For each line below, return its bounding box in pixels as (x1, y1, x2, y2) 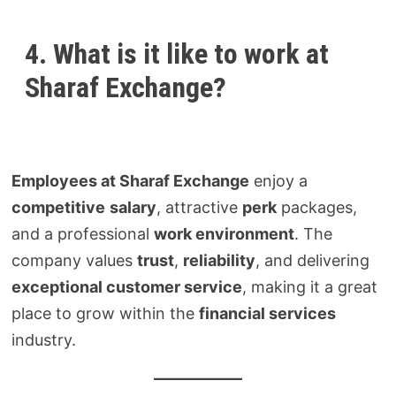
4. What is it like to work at (25, 37, 330, 72)
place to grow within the (11, 303, 200, 323)
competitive (11, 197, 106, 217)
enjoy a (249, 171, 308, 190)
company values (11, 250, 138, 270)
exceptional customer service (11, 277, 243, 296)
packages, (277, 197, 358, 217)
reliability (183, 250, 256, 270)
